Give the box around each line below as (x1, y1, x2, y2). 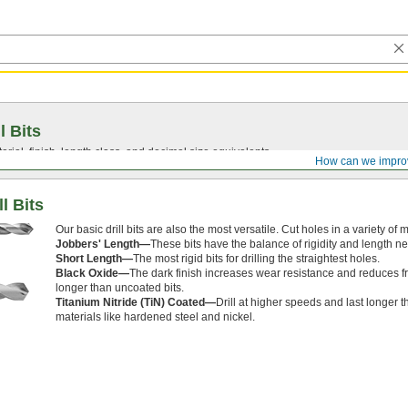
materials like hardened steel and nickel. (56, 311, 255, 323)
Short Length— (56, 252, 133, 265)
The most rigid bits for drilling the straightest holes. (133, 252, 380, 265)
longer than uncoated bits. (56, 281, 184, 294)
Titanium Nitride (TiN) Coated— (56, 296, 216, 309)
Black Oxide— (56, 267, 129, 280)
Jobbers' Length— (56, 238, 150, 250)
